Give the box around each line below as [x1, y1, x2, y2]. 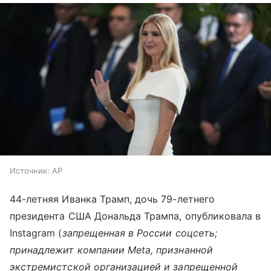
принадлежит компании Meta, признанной [10, 244, 213, 256]
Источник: [10, 166, 50, 176]
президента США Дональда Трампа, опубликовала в [10, 210, 261, 223]
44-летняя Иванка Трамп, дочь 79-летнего [10, 193, 215, 206]
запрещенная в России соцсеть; [62, 227, 217, 240]
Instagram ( [10, 227, 62, 240]
